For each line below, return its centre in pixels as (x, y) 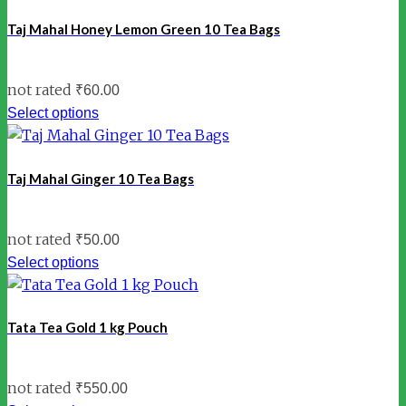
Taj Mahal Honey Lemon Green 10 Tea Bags (144, 29)
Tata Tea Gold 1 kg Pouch (87, 327)
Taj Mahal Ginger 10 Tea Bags (101, 178)
